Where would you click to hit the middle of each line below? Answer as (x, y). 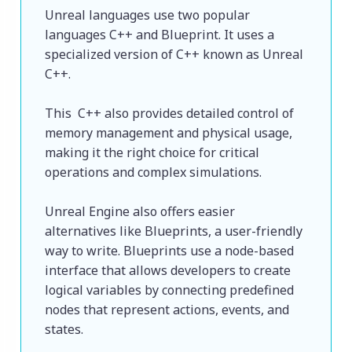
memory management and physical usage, (169, 133)
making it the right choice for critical (152, 153)
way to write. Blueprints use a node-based (169, 251)
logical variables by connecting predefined (169, 290)
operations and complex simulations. (155, 172)
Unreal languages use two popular (147, 15)
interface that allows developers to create (168, 271)
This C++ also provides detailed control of (169, 114)
